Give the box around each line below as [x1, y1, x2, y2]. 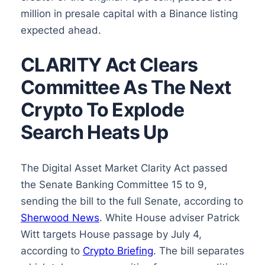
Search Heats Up [20, 121, 169, 144]
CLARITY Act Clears [20, 53, 198, 77]
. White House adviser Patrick [99, 212, 240, 224]
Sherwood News [20, 212, 99, 224]
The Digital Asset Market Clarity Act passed [20, 162, 228, 174]
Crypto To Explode [20, 98, 184, 122]
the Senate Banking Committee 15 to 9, [20, 179, 207, 191]
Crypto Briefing [82, 245, 153, 257]
